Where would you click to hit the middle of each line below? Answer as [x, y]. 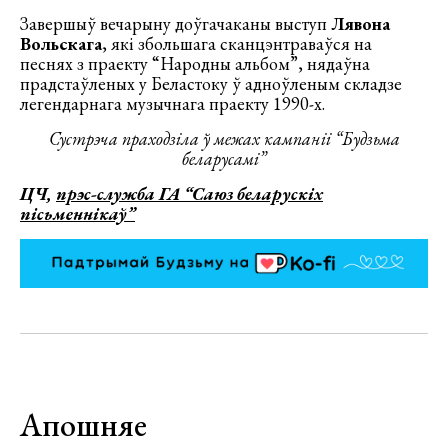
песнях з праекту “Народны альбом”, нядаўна [195, 63]
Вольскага [61, 43]
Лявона [360, 23]
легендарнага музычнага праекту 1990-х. [172, 103]
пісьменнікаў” [77, 213]
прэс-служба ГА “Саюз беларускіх [189, 193]
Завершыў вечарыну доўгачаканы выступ [175, 23]
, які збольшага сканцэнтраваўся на [237, 43]
